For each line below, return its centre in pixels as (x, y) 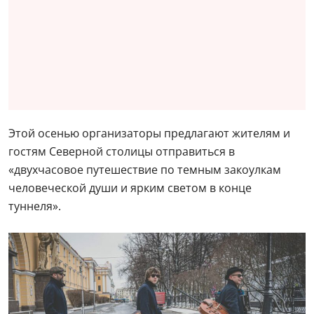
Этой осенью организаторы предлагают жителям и (149, 133)
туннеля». (35, 206)
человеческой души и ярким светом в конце (130, 188)
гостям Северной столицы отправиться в (122, 151)
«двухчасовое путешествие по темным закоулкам (145, 170)
